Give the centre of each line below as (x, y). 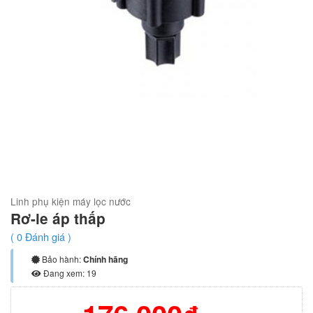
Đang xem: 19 (68, 273)
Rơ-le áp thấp (58, 219)
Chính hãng (105, 260)
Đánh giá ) (47, 237)
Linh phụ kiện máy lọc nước (71, 202)
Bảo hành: (61, 259)
